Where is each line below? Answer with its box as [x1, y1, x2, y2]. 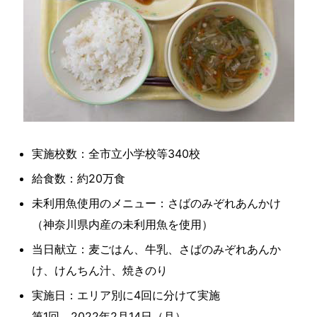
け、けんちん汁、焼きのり [32, 263, 168, 278]
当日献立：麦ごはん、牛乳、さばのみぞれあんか [32, 242, 281, 257]
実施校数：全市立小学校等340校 [32, 146, 200, 161]
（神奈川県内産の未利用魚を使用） [32, 217, 213, 232]
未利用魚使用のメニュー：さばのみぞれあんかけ [32, 196, 281, 211]
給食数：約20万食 [32, 171, 125, 186]
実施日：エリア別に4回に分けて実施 [32, 288, 220, 303]
